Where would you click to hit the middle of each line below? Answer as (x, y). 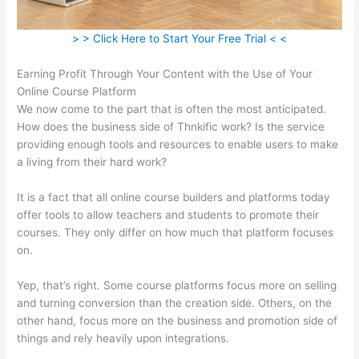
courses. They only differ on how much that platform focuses (175, 232)
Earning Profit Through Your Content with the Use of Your (165, 73)
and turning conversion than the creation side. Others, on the (175, 303)
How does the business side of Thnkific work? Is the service (171, 126)
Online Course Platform (77, 91)
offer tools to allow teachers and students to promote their (168, 214)
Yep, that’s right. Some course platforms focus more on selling (177, 285)
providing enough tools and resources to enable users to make (178, 144)
